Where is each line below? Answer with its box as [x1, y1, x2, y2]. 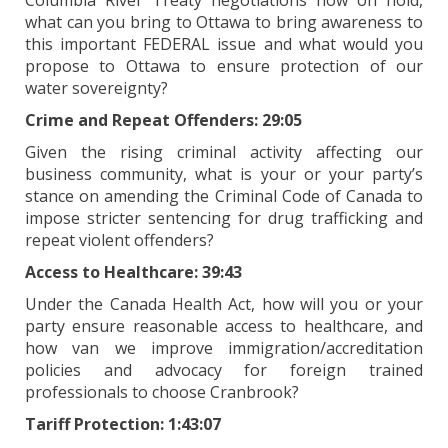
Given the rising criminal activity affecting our [25, 141, 423, 163]
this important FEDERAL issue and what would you [25, 33, 423, 55]
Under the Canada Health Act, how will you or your [25, 293, 423, 315]
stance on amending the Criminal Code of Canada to [25, 185, 423, 207]
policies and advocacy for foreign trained [25, 359, 423, 381]
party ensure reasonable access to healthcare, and [25, 315, 423, 337]
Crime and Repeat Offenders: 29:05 [25, 109, 302, 131]
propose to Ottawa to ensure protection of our [25, 55, 423, 77]
